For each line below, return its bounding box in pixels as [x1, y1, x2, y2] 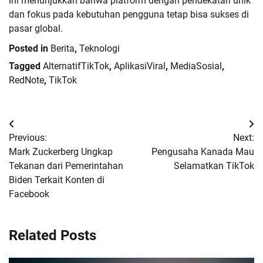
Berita [50, 42, 75, 54]
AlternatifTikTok [43, 60, 109, 72]
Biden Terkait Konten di [9, 174, 104, 186]
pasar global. [9, 22, 63, 34]
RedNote [9, 74, 44, 86]
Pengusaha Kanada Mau [151, 146, 254, 157]
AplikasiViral [114, 60, 166, 72]
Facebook [9, 188, 49, 200]
